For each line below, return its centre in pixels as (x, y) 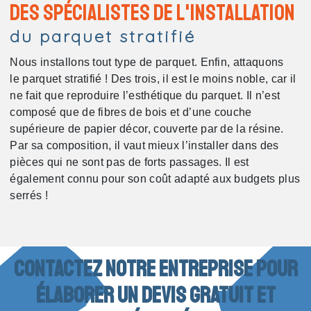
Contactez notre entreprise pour (155, 269)
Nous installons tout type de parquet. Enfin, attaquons (147, 62)
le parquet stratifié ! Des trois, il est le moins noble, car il (153, 79)
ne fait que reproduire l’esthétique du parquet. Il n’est (145, 96)
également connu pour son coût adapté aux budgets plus (155, 179)
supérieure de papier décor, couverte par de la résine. (147, 129)
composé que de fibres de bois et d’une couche (131, 112)
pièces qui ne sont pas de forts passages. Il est (129, 162)
